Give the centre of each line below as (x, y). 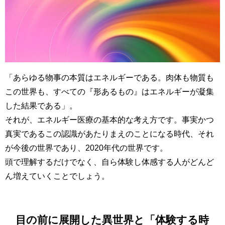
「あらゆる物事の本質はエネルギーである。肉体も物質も (109, 78)
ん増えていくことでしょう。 (57, 176)
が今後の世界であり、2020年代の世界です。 (86, 148)
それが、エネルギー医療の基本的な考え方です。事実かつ (109, 120)
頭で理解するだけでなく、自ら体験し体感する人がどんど (109, 162)
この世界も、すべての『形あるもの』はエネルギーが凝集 (109, 92)
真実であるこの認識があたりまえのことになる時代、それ (109, 134)
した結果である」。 (41, 106)
